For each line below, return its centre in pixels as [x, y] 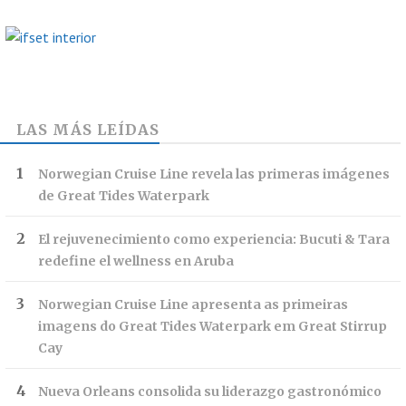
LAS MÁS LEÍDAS [88, 129]
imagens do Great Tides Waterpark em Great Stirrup [213, 326]
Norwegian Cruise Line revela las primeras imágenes [214, 174]
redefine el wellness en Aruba [136, 261]
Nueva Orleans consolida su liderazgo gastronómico [210, 391]
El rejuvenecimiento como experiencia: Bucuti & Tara [214, 239]
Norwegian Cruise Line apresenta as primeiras [193, 304]
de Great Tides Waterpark [124, 195]
